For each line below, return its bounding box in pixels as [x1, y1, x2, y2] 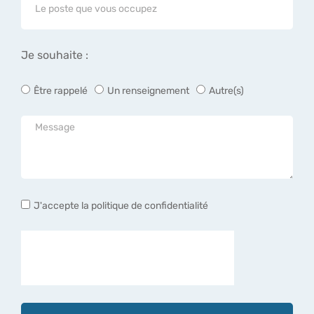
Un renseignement [107, 84, 189, 97]
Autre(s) [209, 84, 244, 97]
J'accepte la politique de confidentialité [34, 199, 208, 212]
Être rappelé [34, 84, 88, 97]
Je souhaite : [21, 48, 88, 62]
